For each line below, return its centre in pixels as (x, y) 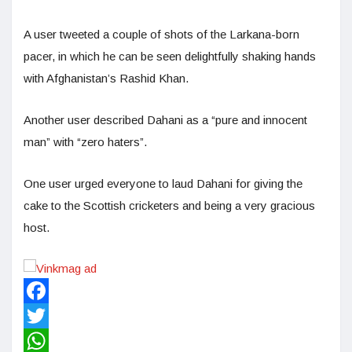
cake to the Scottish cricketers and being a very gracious (169, 205)
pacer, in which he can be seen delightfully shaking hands (170, 56)
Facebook (50, 315)
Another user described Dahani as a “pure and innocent (165, 119)
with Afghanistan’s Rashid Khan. (106, 78)
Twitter (41, 340)
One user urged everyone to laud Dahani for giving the (163, 183)
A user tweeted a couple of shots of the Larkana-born (161, 34)
